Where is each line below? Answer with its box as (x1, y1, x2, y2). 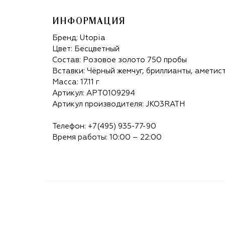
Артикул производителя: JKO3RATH (52, 100, 185, 108)
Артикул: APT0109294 (52, 89, 135, 97)
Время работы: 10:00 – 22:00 (52, 133, 162, 141)
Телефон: (52, 122, 88, 130)
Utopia (80, 34, 105, 42)
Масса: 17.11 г (52, 78, 99, 86)
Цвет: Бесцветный (52, 45, 120, 53)
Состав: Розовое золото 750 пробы (52, 56, 187, 64)
